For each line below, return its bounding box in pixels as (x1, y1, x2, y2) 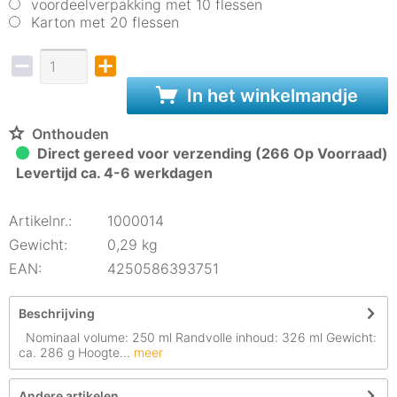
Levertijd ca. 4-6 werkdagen (16, 164, 213, 182)
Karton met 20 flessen (31, 13, 179, 31)
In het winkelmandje (183, 85, 359, 106)
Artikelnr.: (9, 212, 72, 230)
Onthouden (32, 125, 109, 143)
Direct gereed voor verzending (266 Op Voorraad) (34, 144, 388, 162)
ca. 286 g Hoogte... (19, 345, 130, 360)
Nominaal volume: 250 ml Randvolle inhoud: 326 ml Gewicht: (19, 330, 377, 345)
